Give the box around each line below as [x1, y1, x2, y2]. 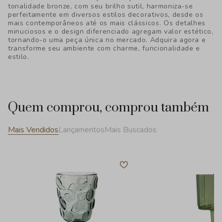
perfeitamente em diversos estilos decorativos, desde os [8, 10, 204, 19]
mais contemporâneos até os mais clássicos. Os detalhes [8, 18, 206, 28]
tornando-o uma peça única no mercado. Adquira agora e [8, 35, 206, 45]
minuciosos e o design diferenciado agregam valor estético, [8, 27, 214, 36]
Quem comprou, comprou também [8, 100, 209, 116]
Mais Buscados [105, 124, 157, 135]
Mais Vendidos [8, 124, 58, 135]
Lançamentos [58, 124, 105, 135]
